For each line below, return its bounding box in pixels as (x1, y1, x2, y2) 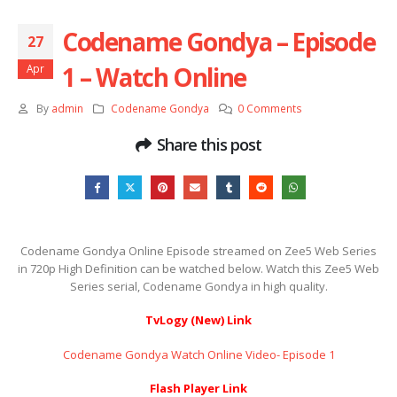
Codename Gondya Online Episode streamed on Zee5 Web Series (20, 242, 377, 259)
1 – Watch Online (62, 60, 246, 95)
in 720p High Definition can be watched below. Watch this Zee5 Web (18, 260, 379, 276)
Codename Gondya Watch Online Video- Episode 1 (62, 346, 335, 362)
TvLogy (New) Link (145, 312, 252, 329)
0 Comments (237, 101, 303, 116)
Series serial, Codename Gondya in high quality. (69, 277, 328, 294)
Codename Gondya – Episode (62, 25, 376, 59)
